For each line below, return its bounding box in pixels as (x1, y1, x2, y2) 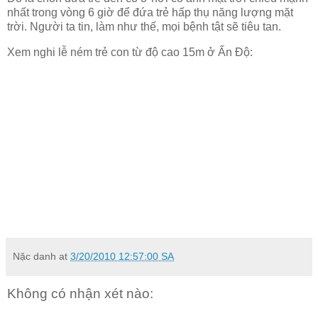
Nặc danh (13, 250, 56, 262)
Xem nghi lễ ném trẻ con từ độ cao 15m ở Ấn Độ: (7, 45, 253, 58)
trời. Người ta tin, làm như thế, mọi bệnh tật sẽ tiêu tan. (7, 20, 281, 33)
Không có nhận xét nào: (7, 285, 153, 301)
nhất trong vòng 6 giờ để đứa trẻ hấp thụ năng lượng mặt (7, 6, 293, 18)
